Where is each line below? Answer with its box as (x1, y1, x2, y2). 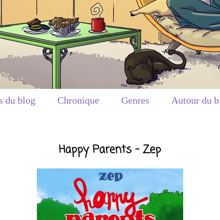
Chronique (57, 95, 99, 106)
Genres (121, 95, 149, 106)
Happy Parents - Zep (59, 141, 161, 158)
